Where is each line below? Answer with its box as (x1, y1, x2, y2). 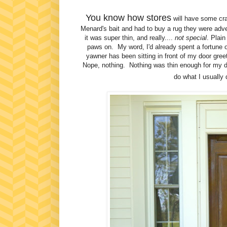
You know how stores (85, 13, 171, 23)
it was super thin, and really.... (85, 34, 175, 42)
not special (175, 34, 207, 42)
